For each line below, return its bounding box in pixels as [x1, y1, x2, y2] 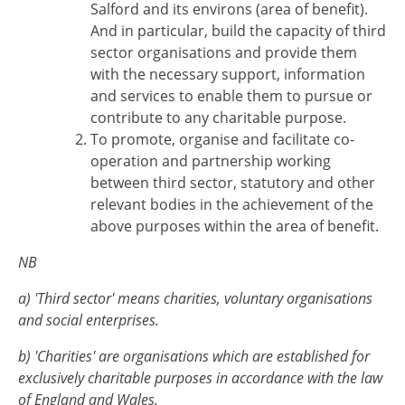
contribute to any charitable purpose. [90, 108, 346, 127]
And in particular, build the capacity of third [90, 21, 386, 41]
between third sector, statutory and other [90, 173, 375, 193]
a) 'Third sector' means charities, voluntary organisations [18, 288, 372, 308]
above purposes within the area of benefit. [90, 216, 379, 236]
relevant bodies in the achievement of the [90, 194, 373, 214]
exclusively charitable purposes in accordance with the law [18, 368, 382, 388]
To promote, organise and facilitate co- [90, 129, 354, 149]
